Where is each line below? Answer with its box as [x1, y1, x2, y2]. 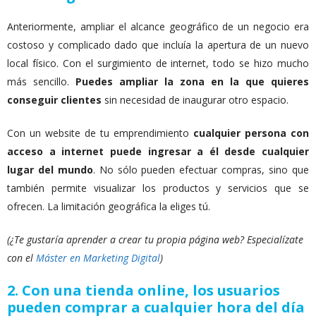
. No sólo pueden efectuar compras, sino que [92, 163, 310, 177]
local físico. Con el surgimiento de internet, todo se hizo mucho [7, 56, 309, 71]
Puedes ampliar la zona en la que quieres [75, 75, 309, 89]
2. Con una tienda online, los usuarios [7, 281, 280, 300]
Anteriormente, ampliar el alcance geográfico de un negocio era [7, 20, 309, 34]
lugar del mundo [7, 163, 93, 177]
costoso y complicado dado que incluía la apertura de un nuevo [7, 38, 309, 52]
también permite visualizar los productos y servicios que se [7, 181, 309, 195]
